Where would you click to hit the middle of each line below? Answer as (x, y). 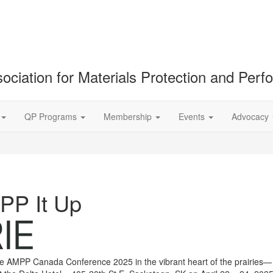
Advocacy (251, 116)
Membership (129, 116)
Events (193, 116)
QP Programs (52, 116)
